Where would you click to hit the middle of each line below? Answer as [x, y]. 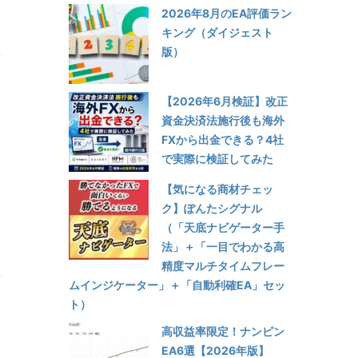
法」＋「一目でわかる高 [223, 246]
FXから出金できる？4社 [223, 139]
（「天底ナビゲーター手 [223, 227]
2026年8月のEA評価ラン [227, 13]
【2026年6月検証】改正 [225, 101]
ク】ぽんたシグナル [212, 208]
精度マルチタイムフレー [223, 265]
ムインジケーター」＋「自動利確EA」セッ [177, 284]
